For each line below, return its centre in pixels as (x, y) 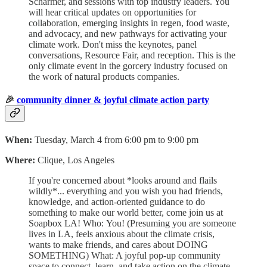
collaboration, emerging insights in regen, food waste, (129, 23)
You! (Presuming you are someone (171, 223)
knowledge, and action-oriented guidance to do (117, 201)
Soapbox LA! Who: (66, 223)
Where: (21, 160)
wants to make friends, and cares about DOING (118, 244)
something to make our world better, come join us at (126, 212)
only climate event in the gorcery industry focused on (128, 66)
